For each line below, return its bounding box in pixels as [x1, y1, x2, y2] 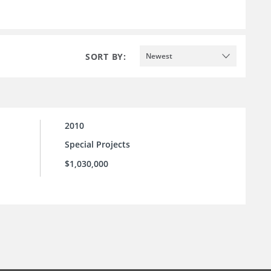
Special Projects [65, 139, 130, 151]
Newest [146, 50, 172, 61]
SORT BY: [85, 50, 126, 62]
